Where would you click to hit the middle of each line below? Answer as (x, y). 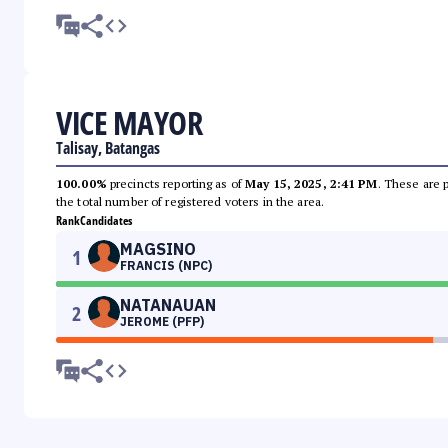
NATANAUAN (168, 305)
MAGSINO (158, 249)
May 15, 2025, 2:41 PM (311, 184)
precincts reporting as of (176, 184)
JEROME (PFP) (162, 322)
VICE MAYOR (129, 123)
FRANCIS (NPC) (166, 266)
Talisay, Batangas (108, 148)
